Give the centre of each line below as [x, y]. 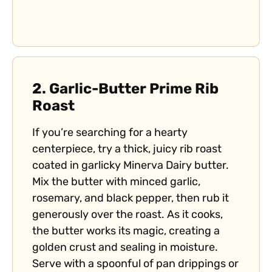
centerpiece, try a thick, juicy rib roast [127, 150]
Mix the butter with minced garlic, [116, 183]
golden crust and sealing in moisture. [125, 248]
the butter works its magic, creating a [126, 232]
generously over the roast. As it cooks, [127, 216]
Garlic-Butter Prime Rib [134, 90]
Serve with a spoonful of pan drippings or [135, 265]
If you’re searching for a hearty [110, 134]
